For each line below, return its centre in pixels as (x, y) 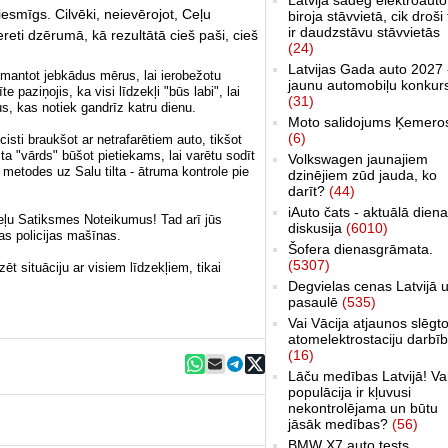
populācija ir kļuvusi (349, 391)
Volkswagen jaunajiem (358, 158)
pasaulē (315, 301)
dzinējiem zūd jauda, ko (362, 174)
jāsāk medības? (340, 423)
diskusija (317, 227)
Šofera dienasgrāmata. (360, 248)
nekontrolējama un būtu (363, 407)
